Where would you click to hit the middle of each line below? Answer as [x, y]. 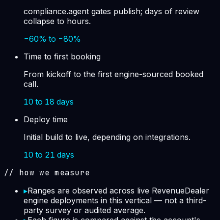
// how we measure [47, 173]
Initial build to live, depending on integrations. [107, 137]
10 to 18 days [49, 102]
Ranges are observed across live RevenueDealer [118, 191]
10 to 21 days [49, 155]
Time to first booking [62, 57]
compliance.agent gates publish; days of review [111, 12]
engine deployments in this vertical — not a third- [115, 201]
